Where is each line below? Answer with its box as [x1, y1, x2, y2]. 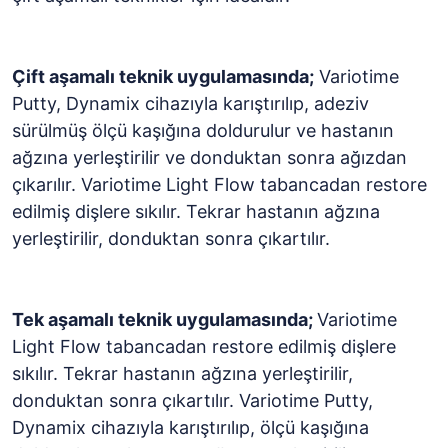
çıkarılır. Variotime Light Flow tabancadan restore [12, 174, 427, 195]
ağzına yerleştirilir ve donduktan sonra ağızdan [12, 147, 407, 168]
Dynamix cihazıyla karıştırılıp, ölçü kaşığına [12, 417, 369, 438]
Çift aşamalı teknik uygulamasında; [12, 66, 314, 87]
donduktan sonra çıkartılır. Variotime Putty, [12, 390, 373, 411]
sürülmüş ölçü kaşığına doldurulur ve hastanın [12, 120, 394, 141]
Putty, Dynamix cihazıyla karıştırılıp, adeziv [12, 93, 369, 114]
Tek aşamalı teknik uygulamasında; [12, 309, 317, 330]
